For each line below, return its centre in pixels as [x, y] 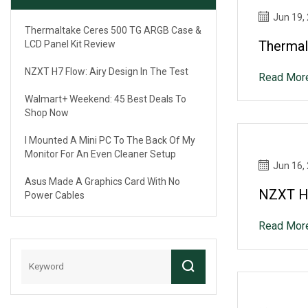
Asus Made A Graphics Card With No [102, 181]
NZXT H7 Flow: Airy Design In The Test [107, 71]
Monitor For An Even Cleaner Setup [100, 154]
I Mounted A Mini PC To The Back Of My [110, 140]
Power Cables [55, 195]
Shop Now [47, 112]
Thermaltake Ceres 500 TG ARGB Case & [113, 30]
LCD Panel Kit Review [70, 44]
